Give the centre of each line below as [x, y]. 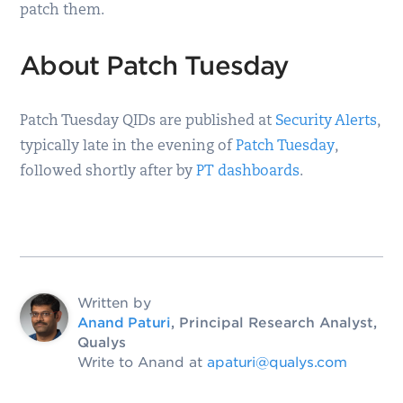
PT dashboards [248, 171]
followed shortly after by [108, 171]
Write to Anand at [143, 362]
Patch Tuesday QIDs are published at [148, 121]
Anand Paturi [124, 322]
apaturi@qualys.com [277, 362]
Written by [115, 303]
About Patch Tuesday [154, 65]
